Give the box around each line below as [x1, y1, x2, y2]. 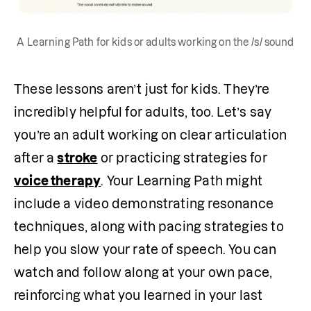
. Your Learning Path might [101, 174, 263, 188]
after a [14, 151, 58, 165]
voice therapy [14, 174, 101, 188]
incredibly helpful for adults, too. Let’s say [14, 106, 272, 119]
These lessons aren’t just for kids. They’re [14, 83, 269, 96]
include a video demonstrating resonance [14, 197, 274, 211]
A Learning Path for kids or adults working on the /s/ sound [17, 37, 294, 49]
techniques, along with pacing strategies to [14, 220, 284, 234]
